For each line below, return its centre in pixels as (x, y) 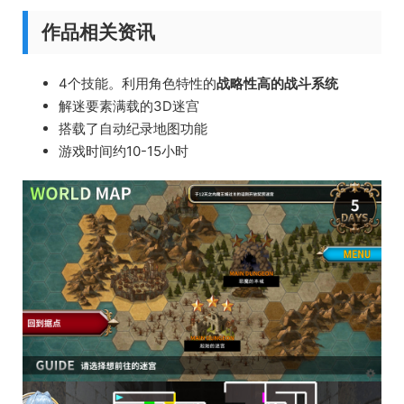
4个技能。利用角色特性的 (138, 83)
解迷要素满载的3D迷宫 (129, 106)
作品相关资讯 (98, 32)
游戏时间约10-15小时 (124, 151)
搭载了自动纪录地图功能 (133, 128)
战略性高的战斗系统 (277, 83)
